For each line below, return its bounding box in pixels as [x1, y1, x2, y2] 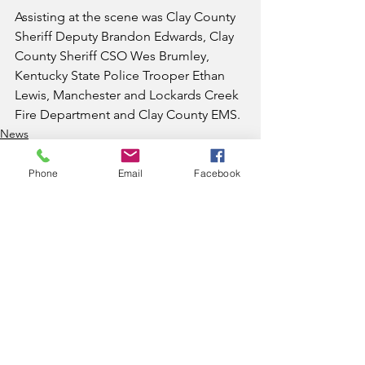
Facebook [194, 166, 240, 179]
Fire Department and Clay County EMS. [15, 107, 240, 123]
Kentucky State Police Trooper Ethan [15, 68, 228, 84]
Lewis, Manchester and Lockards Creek [15, 87, 242, 103]
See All [225, 255, 261, 270]
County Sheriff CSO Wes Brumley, [15, 48, 213, 64]
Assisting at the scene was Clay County [15, 9, 239, 25]
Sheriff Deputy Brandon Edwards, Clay [15, 29, 237, 45]
